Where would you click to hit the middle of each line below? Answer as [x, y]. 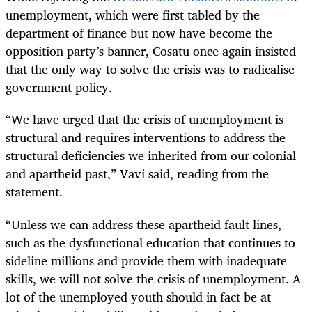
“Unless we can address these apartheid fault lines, [143, 224]
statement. [34, 192]
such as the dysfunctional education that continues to [150, 242]
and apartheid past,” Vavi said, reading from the [137, 174]
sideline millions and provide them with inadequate [146, 260]
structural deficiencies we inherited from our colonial [151, 156]
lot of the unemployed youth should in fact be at [138, 296]
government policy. [59, 87]
